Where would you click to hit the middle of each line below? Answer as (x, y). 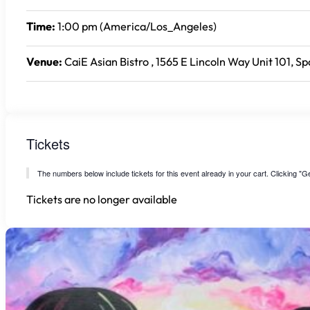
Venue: (44, 62)
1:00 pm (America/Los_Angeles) (136, 27)
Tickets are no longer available (102, 200)
